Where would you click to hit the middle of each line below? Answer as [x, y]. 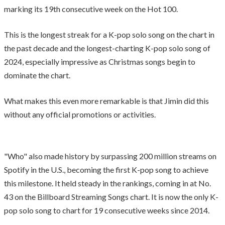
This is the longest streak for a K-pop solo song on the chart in [109, 34]
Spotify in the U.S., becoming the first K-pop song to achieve [106, 169]
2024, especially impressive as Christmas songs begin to [100, 61]
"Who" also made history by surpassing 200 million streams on [110, 156]
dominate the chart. [37, 75]
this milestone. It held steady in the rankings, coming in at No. [107, 183]
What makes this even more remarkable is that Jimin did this [106, 100]
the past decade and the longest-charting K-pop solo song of [107, 48]
